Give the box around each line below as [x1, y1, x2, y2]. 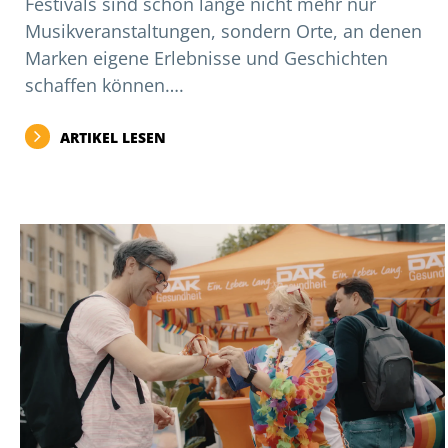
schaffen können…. [25, 73, 184, 98]
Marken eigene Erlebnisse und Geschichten [25, 46, 388, 71]
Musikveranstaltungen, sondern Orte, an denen [25, 19, 422, 44]
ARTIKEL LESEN [60, 128, 166, 148]
